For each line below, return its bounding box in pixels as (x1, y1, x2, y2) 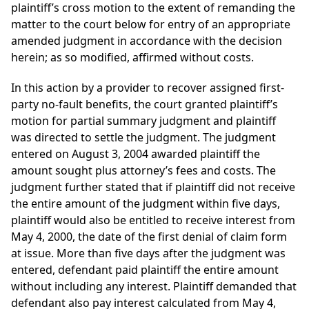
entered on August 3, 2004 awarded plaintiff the (11, 146, 260, 162)
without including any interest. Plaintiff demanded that (11, 279, 297, 295)
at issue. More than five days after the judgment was (11, 246, 286, 261)
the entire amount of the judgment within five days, (11, 196, 280, 212)
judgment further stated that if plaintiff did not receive (11, 179, 295, 195)
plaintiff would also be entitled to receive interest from (11, 212, 295, 228)
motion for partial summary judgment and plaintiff (11, 113, 276, 129)
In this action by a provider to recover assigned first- (11, 80, 284, 96)
